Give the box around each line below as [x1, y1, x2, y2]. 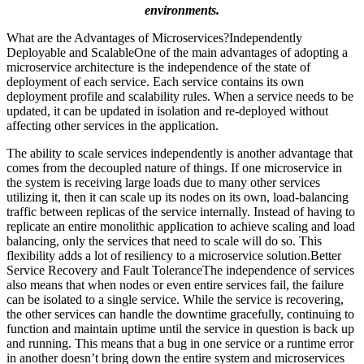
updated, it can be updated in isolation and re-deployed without [6, 103, 328, 118]
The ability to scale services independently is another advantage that [6, 145, 353, 160]
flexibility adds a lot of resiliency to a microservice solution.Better [6, 248, 341, 262]
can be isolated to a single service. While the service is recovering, [6, 292, 344, 306]
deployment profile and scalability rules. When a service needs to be [6, 89, 353, 103]
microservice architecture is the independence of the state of [6, 59, 310, 74]
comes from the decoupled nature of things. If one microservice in [6, 160, 342, 175]
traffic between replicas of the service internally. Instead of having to [6, 204, 355, 219]
